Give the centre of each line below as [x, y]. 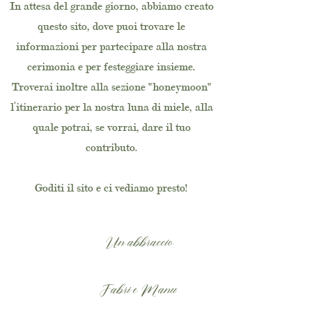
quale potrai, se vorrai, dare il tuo [111, 127]
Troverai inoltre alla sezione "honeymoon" [111, 86]
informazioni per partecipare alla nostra [111, 46]
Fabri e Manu [111, 290]
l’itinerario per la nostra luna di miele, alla [111, 107]
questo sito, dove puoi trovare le [111, 26]
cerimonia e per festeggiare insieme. [111, 66]
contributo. [111, 147]
